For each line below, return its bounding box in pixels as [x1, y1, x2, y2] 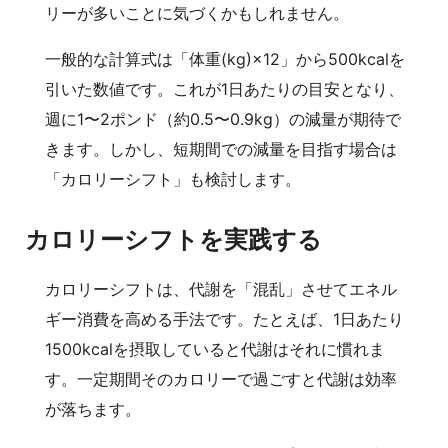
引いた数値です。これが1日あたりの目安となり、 [45, 78, 404, 99]
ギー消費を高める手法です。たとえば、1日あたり [45, 309, 404, 330]
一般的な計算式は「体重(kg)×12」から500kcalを [45, 48, 405, 69]
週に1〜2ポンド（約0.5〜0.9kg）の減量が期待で [45, 108, 401, 129]
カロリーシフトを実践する [25, 224, 322, 254]
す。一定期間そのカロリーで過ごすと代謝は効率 [45, 369, 397, 390]
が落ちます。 [45, 399, 141, 420]
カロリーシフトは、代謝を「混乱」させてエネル [45, 279, 397, 300]
